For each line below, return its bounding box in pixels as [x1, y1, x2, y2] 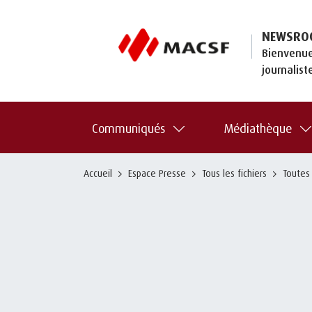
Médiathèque [224, 120, 292, 136]
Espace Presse [128, 166, 186, 179]
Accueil [84, 166, 112, 179]
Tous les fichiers [202, 166, 267, 179]
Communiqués [92, 120, 165, 136]
